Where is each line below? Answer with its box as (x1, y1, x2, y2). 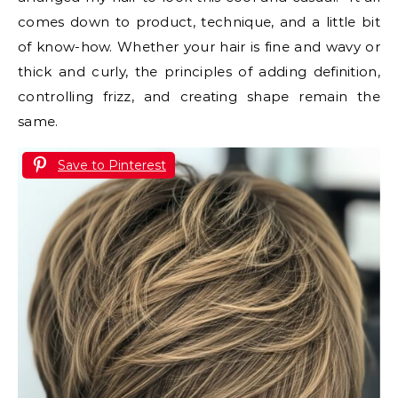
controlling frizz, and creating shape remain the (18, 87, 380, 105)
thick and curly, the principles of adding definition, (18, 62, 380, 80)
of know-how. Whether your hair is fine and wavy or (18, 37, 380, 55)
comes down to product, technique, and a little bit (18, 12, 380, 30)
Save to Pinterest (58, 156, 166, 173)
